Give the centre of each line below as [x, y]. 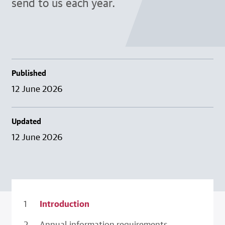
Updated [26, 121]
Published [29, 73]
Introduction [64, 204]
